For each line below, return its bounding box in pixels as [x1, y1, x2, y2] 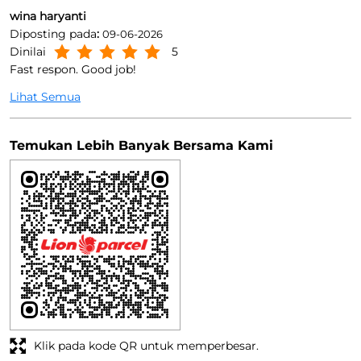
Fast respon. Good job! [10, 62, 136, 77]
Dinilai [10, 44, 46, 60]
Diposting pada [10, 27, 97, 42]
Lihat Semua [10, 89, 81, 105]
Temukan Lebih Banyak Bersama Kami [10, 138, 273, 154]
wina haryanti [10, 9, 86, 24]
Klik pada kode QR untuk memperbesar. [34, 338, 259, 354]
